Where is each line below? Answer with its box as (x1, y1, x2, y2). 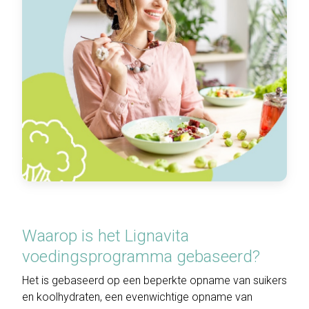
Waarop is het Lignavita (22, 226, 189, 246)
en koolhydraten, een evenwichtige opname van (22, 290, 252, 304)
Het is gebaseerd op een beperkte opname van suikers (22, 274, 287, 288)
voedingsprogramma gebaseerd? (22, 247, 260, 267)
